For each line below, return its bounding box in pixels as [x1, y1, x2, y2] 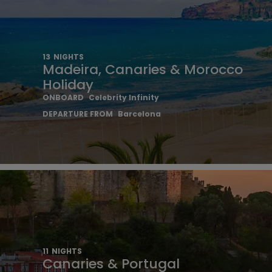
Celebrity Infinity [89, 92, 159, 103]
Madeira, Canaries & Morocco [42, 60, 243, 79]
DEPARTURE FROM [42, 109, 113, 119]
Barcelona [118, 109, 161, 119]
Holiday [42, 75, 93, 94]
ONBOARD [42, 92, 84, 103]
